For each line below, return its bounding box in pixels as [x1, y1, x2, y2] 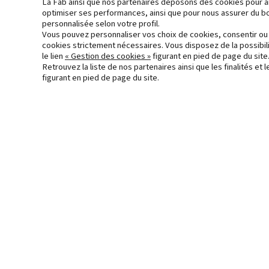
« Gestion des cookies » [65, 50, 151, 62]
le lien [42, 50, 65, 62]
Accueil [198, 97, 259, 126]
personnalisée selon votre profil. [42, 17, 160, 30]
